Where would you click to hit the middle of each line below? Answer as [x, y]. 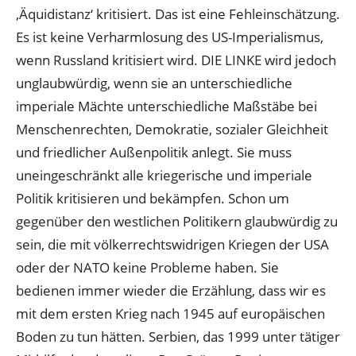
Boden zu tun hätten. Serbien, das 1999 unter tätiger [178, 337]
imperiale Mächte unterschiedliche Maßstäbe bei [166, 106]
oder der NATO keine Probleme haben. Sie [147, 268]
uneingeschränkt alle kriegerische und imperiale [164, 176]
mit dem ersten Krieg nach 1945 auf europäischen [170, 314]
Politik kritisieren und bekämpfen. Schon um [153, 199]
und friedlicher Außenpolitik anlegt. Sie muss [154, 153]
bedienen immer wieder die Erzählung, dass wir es [171, 291]
